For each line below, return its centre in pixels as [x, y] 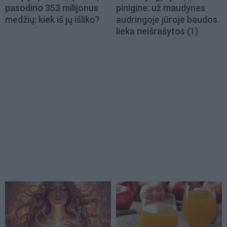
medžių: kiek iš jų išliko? [52, 19]
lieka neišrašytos [150, 31]
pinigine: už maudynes [161, 8]
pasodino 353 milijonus [52, 8]
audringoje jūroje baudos [167, 19]
